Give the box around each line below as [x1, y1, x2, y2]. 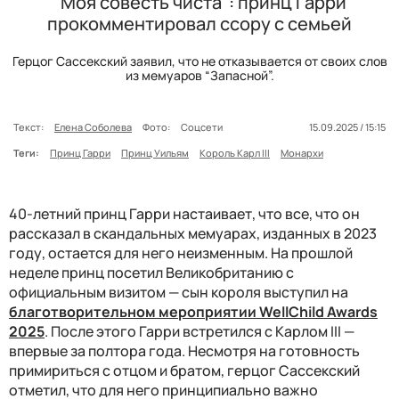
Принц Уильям [121, 145, 189, 159]
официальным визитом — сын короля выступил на [9, 281, 348, 302]
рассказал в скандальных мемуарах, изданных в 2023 [9, 223, 377, 243]
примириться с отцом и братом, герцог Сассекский [9, 360, 360, 380]
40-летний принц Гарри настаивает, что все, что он [9, 203, 360, 224]
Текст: [13, 119, 44, 134]
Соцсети [181, 119, 226, 134]
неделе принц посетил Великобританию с [9, 262, 294, 282]
